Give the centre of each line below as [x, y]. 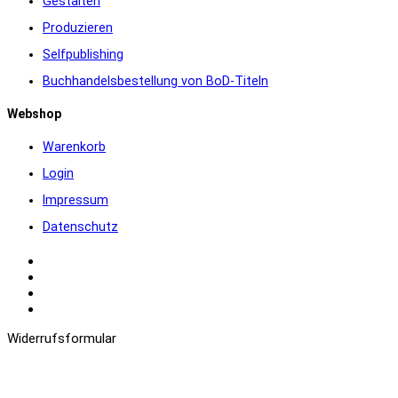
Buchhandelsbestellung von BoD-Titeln [155, 80]
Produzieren [78, 27]
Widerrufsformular [62, 339]
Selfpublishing [83, 54]
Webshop [34, 113]
